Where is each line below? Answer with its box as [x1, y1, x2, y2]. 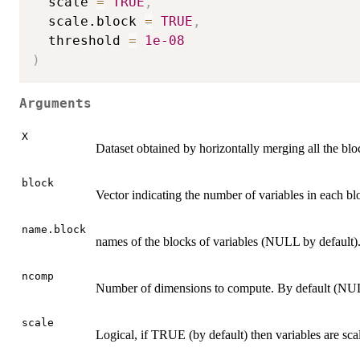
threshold [32, 33, 129, 49]
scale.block [32, 14, 145, 30]
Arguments [19, 96, 92, 111]
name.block [22, 223, 86, 236]
